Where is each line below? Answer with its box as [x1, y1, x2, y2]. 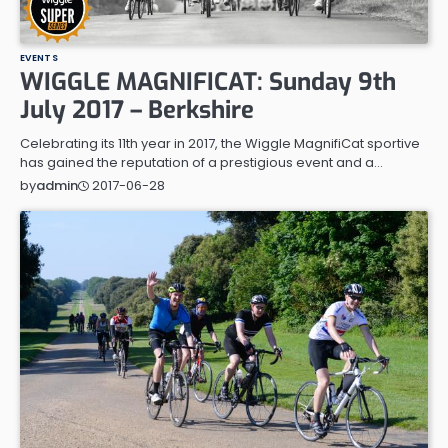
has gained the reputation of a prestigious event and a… [20, 153, 383, 173]
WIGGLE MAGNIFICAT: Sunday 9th [20, 66, 396, 99]
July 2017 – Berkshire [20, 94, 254, 127]
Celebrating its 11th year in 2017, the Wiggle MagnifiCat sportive [20, 134, 420, 154]
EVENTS [20, 51, 58, 65]
